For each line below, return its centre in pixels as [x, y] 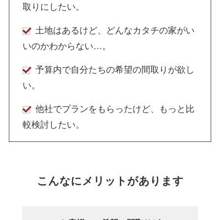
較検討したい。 [53, 124]
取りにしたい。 [53, 7]
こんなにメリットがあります [110, 181]
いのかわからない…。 [67, 46]
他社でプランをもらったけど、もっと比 [115, 109]
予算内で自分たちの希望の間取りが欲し [115, 69]
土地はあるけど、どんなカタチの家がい [115, 30]
